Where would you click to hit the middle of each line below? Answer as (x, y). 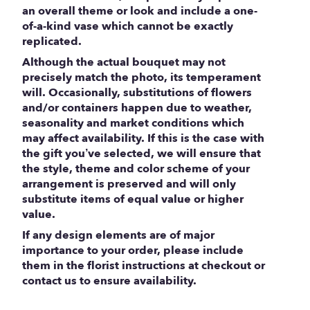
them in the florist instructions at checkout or (144, 266)
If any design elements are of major (118, 236)
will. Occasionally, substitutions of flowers (137, 93)
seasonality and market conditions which (133, 124)
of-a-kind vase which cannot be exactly (128, 27)
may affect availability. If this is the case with (143, 139)
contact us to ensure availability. (109, 281)
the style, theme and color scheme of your (136, 169)
